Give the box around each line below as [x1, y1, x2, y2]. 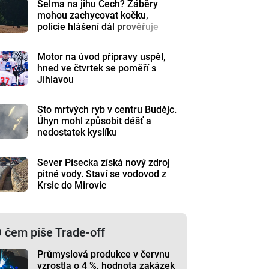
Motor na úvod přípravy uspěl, [37, 51, 166, 62]
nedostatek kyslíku [37, 127, 118, 138]
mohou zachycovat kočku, [37, 10, 149, 21]
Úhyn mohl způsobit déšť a [37, 115, 152, 127]
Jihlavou [37, 74, 74, 85]
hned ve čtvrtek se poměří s [37, 62, 157, 74]
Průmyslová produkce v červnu [37, 249, 171, 260]
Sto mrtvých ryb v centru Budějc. [37, 104, 177, 115]
